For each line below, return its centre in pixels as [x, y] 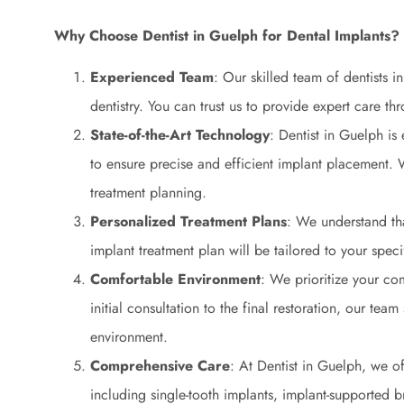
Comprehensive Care [160, 366]
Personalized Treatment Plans [188, 222]
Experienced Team [152, 78]
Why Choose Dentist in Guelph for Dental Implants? [227, 35]
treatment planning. [148, 193]
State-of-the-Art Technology [180, 135]
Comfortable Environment [175, 280]
